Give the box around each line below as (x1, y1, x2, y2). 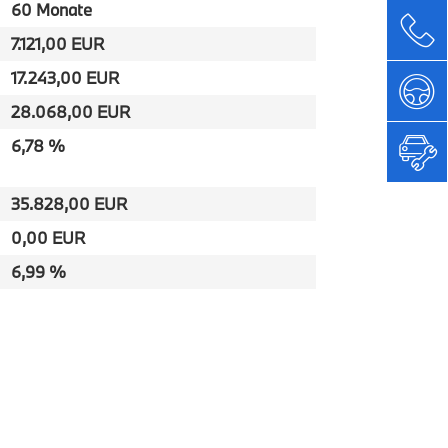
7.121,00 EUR (11, 33, 104, 54)
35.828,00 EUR (11, 193, 127, 214)
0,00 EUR (11, 227, 85, 248)
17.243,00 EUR (11, 67, 119, 88)
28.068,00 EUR (11, 101, 130, 122)
